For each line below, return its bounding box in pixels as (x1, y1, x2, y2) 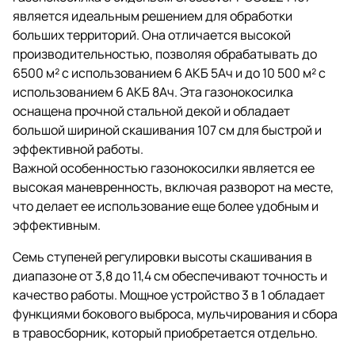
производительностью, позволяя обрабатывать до (13, 44, 317, 63)
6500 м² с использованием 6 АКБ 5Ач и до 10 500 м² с (13, 63, 326, 82)
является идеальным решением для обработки (13, 6, 292, 25)
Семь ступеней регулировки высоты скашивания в (13, 247, 312, 265)
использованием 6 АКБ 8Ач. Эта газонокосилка (13, 82, 293, 101)
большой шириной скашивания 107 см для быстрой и (13, 120, 322, 139)
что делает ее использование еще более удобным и (13, 197, 319, 215)
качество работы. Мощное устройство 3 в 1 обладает (13, 285, 325, 303)
